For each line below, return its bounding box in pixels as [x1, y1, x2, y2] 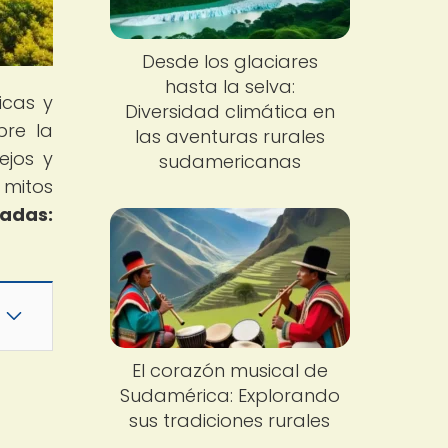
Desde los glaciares [141, 49, 318, 75]
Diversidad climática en [124, 99, 335, 125]
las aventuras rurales [134, 124, 325, 150]
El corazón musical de [131, 357, 328, 383]
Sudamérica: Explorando [119, 382, 340, 408]
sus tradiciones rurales [129, 407, 331, 433]
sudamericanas [158, 149, 301, 175]
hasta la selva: [164, 74, 295, 100]
